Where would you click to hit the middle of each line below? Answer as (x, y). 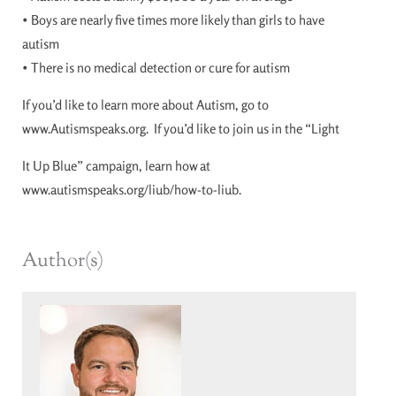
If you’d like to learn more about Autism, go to (145, 105)
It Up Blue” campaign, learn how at (116, 166)
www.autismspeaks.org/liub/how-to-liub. (132, 190)
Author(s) (63, 262)
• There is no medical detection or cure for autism (156, 68)
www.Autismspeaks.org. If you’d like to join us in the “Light (181, 129)
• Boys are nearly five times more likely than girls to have (173, 20)
